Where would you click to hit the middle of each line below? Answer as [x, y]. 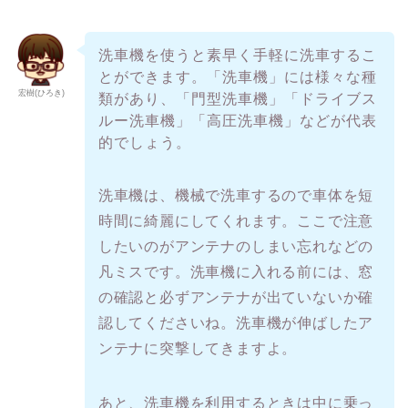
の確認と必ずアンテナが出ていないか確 [236, 298]
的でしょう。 [144, 143]
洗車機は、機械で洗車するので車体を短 [236, 196]
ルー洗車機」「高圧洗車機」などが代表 [237, 121]
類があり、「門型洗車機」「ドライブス [237, 99]
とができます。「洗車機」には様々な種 [237, 77]
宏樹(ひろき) [41, 92]
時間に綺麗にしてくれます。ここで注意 [236, 221]
